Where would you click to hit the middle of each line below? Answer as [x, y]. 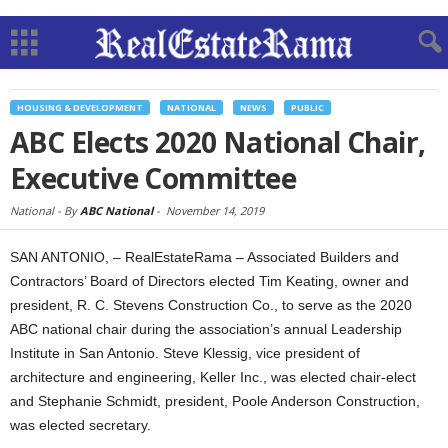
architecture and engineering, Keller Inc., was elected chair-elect [213, 377]
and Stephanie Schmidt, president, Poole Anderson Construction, [215, 401]
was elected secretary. [80, 425]
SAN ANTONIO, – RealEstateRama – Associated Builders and [204, 257]
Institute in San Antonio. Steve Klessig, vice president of [185, 353]
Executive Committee [153, 178]
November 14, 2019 [215, 210]
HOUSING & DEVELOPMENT [80, 107]
